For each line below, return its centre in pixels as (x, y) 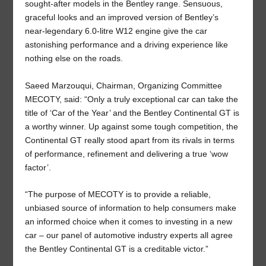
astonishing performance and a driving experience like (127, 45)
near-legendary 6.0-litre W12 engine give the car (116, 31)
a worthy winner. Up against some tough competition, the (132, 126)
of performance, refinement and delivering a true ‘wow (127, 153)
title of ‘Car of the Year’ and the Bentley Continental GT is (132, 113)
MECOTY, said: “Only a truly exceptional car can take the (132, 99)
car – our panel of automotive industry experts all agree (129, 235)
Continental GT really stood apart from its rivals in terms (130, 140)
